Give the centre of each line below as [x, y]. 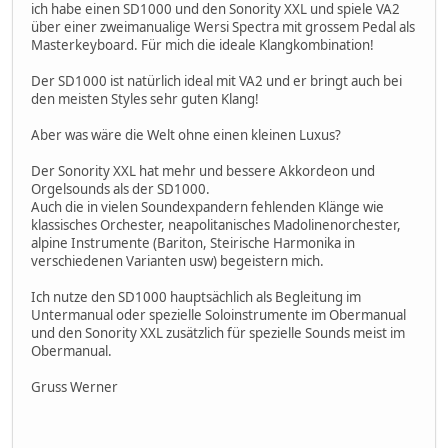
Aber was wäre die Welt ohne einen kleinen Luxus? [186, 135]
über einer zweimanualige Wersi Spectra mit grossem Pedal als [223, 27]
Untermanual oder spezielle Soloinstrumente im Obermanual [218, 315]
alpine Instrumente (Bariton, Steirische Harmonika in [193, 243]
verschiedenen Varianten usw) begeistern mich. [177, 261]
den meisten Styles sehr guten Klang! [145, 99]
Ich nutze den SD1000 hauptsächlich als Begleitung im [196, 297]
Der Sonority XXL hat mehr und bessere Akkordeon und [203, 171]
